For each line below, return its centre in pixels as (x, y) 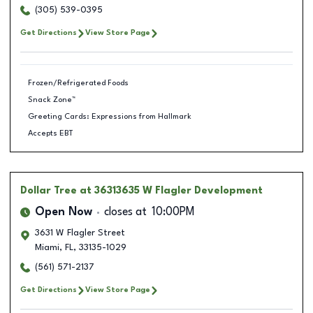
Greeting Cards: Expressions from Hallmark (109, 116)
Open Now (64, 212)
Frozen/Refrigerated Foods (78, 83)
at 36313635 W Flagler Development (171, 191)
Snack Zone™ (51, 100)
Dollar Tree (49, 191)
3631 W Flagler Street (80, 233)
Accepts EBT (50, 133)
